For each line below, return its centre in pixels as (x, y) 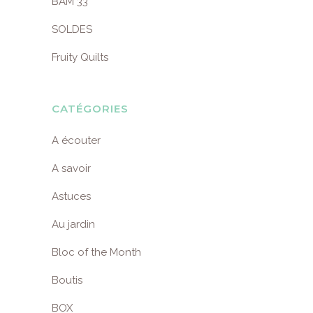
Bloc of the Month (96, 252)
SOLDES (72, 29)
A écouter (76, 140)
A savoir (71, 168)
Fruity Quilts (80, 57)
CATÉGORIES (90, 109)
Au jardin (73, 224)
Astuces (71, 196)
